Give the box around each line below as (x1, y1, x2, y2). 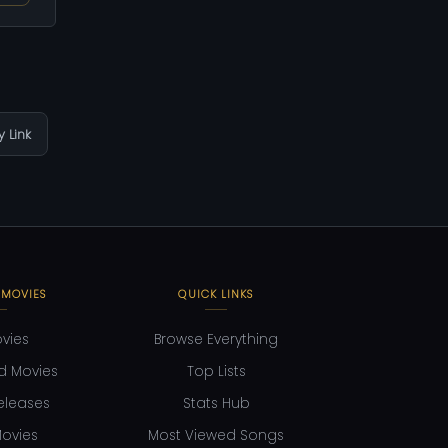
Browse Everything (154, 330, 278, 350)
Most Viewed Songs (148, 426, 284, 446)
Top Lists (186, 362, 246, 382)
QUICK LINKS (178, 286, 254, 303)
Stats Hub (182, 394, 250, 414)
